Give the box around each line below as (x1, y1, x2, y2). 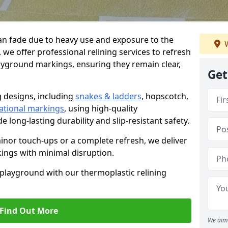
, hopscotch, (141, 91, 188, 102)
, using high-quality (64, 103, 137, 114)
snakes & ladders (75, 91, 141, 102)
